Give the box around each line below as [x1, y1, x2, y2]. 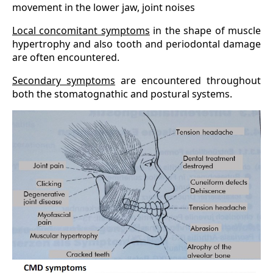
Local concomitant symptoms [12, 24, 150, 38]
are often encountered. [12, 51, 119, 65]
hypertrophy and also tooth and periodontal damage [12, 37, 261, 51]
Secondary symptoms [12, 74, 115, 88]
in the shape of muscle [149, 24, 261, 38]
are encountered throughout [115, 74, 261, 88]
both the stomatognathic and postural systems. [12, 87, 232, 101]
